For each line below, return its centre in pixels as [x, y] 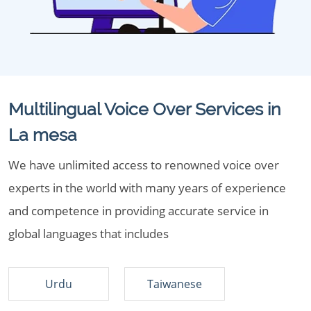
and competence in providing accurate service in [138, 211]
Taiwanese [175, 284]
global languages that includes [89, 234]
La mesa [43, 135]
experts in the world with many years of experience [147, 188]
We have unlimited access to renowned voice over [144, 165]
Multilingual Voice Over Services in [144, 109]
